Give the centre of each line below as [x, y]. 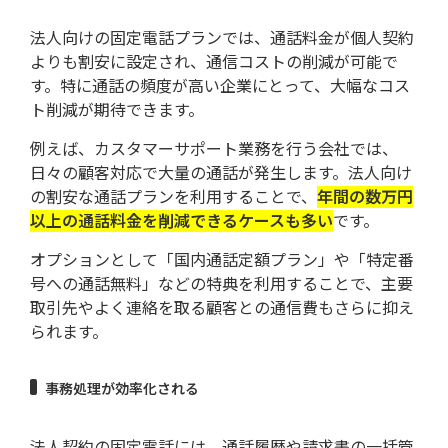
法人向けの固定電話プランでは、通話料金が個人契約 [222, 37]
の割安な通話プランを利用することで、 [173, 196]
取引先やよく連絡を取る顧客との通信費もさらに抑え [222, 307]
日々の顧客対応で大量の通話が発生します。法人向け [221, 172]
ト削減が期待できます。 [117, 109]
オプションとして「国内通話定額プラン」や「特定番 [222, 259]
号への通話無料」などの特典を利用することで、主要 [221, 283]
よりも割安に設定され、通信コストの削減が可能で [214, 61]
